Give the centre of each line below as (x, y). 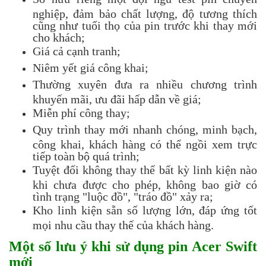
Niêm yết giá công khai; (91, 67)
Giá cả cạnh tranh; (77, 51)
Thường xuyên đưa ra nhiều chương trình (145, 84)
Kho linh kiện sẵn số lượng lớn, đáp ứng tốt (145, 210)
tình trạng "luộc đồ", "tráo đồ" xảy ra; (123, 196)
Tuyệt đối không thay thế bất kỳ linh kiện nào (145, 170)
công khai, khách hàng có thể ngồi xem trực (145, 143)
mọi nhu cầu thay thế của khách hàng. (123, 224)
